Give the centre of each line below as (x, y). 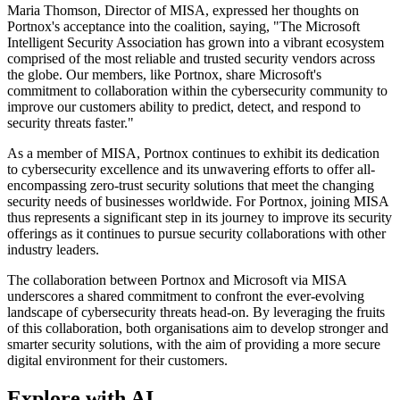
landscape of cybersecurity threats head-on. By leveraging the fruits (196, 312)
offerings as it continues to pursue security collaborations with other (196, 234)
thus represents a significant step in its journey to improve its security (200, 218)
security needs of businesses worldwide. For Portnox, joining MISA (198, 202)
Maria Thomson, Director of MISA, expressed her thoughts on (183, 11)
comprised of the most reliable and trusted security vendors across (191, 59)
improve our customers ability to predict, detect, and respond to (184, 107)
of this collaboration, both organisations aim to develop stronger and (198, 329)
